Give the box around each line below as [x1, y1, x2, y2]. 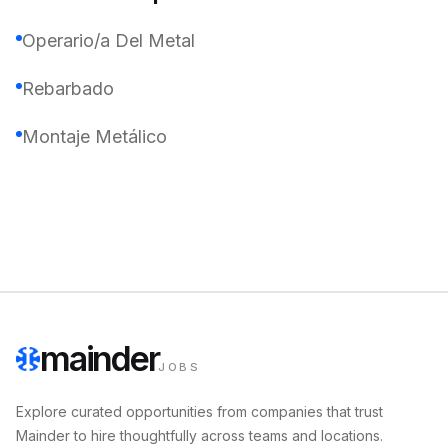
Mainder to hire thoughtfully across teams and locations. [16, 427, 383, 444]
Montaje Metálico [22, 126, 167, 147]
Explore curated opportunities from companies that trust [16, 403, 383, 420]
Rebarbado [22, 78, 114, 99]
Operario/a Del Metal [22, 30, 195, 51]
